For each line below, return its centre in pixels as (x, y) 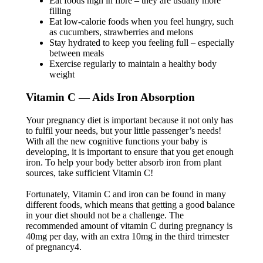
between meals (76, 53)
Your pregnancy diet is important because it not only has (129, 120)
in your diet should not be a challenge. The (104, 215)
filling (60, 11)
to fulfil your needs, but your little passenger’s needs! (123, 130)
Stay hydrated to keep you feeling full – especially (141, 43)
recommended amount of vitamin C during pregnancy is (129, 225)
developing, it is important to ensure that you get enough (129, 151)
